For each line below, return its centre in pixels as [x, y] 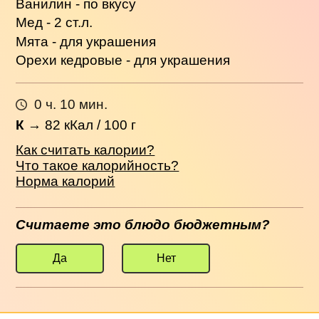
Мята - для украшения [86, 41]
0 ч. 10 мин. [70, 105]
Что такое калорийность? [98, 165]
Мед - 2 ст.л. [54, 23]
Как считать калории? [85, 150]
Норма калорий [66, 181]
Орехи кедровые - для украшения [123, 61]
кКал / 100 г [99, 125]
